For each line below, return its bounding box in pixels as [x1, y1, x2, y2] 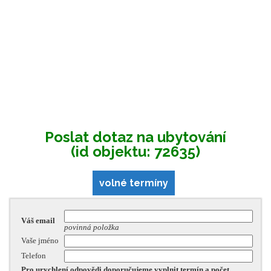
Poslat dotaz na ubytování [45, 128, 226, 146]
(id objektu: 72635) [71, 142, 200, 160]
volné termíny [99, 177, 168, 189]
